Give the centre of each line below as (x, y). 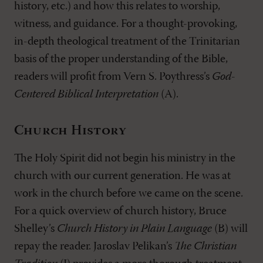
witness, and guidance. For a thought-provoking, (126, 24)
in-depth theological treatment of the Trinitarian (127, 42)
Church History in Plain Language (134, 229)
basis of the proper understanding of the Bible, (121, 59)
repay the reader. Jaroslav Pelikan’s (94, 247)
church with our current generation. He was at (122, 176)
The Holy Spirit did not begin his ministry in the (125, 159)
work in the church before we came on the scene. (129, 194)
